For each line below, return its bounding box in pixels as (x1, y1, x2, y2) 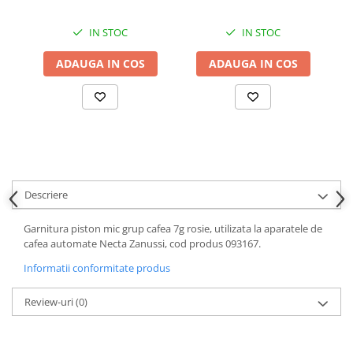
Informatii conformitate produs (24, 260, 170, 275)
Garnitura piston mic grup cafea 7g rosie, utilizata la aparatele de (24, 221, 322, 236)
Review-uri (24, 294, 76, 309)
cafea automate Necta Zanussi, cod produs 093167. (24, 236, 261, 251)
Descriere (24, 187, 68, 202)
